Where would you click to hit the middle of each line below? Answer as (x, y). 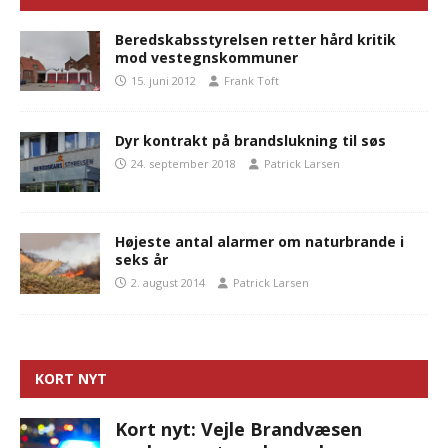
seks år (141, 260)
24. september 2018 (183, 164)
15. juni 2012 (163, 81)
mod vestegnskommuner (206, 58)
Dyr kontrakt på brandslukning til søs (250, 141)
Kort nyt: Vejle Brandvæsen (238, 428)
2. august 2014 (168, 283)
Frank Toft (251, 81)
